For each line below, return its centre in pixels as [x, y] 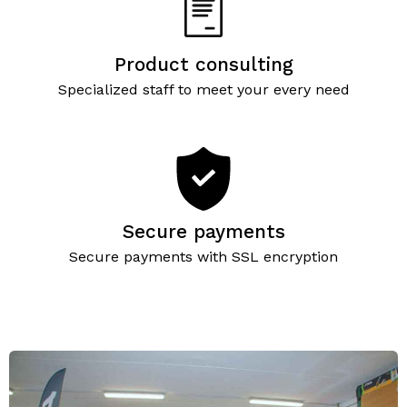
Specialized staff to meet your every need [203, 89]
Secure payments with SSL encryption [203, 257]
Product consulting [203, 65]
